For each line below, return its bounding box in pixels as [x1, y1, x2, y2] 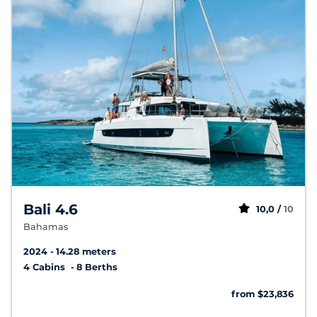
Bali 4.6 [23, 201, 78, 219]
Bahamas [23, 221, 68, 233]
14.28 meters [56, 246, 116, 258]
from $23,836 [231, 289, 294, 300]
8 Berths [76, 262, 117, 273]
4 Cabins [23, 262, 68, 273]
